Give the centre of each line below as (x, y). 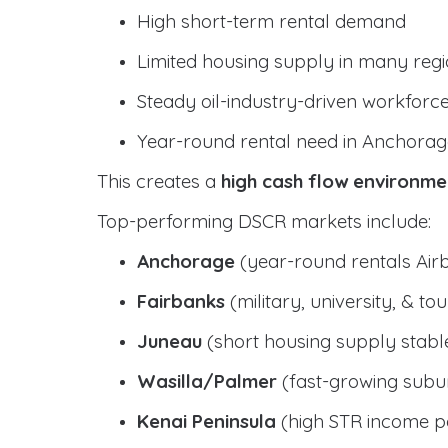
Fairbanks (181, 301)
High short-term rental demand (271, 21)
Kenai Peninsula (206, 421)
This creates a (159, 181)
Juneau (169, 341)
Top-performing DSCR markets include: (264, 221)
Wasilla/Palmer (207, 381)
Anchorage (186, 261)
